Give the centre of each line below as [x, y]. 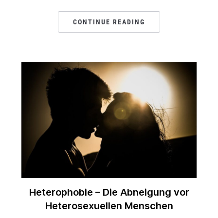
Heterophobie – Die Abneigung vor [109, 192]
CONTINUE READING [109, 22]
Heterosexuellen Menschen [109, 206]
